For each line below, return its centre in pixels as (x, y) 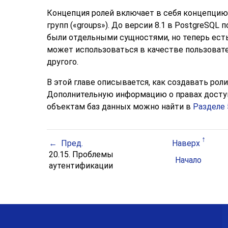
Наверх (186, 144)
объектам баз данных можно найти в (120, 107)
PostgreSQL (197, 25)
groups (89, 25)
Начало (188, 160)
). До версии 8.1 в (140, 25)
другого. (63, 62)
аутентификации (82, 166)
